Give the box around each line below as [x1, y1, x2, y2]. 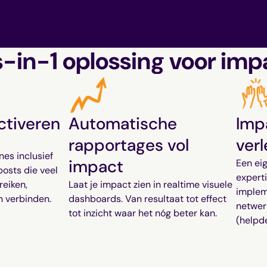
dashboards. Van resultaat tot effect [68, 193, 226, 205]
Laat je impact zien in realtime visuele [68, 178, 232, 191]
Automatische [68, 113, 177, 135]
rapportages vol [68, 134, 189, 156]
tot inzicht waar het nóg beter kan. [68, 207, 217, 219]
